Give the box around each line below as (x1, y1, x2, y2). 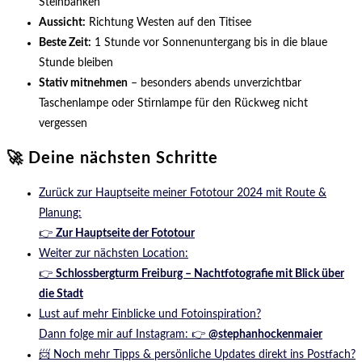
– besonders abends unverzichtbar (128, 77, 301, 89)
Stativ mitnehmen (39, 77, 128, 89)
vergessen (39, 117, 87, 129)
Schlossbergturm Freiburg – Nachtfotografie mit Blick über (56, 267, 344, 280)
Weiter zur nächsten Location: (39, 247, 188, 259)
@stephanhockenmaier (208, 328, 322, 340)
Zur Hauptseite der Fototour (56, 227, 195, 239)
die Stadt (39, 288, 83, 300)
